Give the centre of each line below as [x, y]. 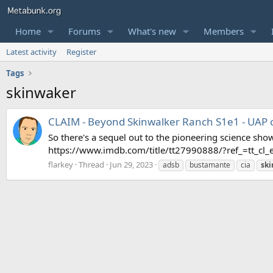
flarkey [61, 164]
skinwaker [41, 92]
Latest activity [31, 52]
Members [223, 31]
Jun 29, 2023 [131, 164]
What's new [152, 31]
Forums [84, 31]
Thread [91, 164]
